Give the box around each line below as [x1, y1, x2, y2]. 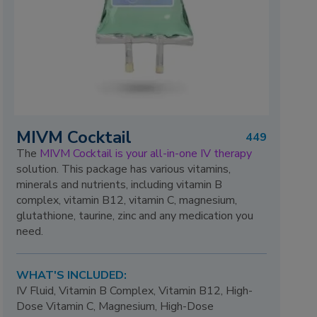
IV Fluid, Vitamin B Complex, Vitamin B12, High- [16, 282, 253, 299]
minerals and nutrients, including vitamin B [16, 177, 223, 193]
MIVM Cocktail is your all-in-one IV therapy [40, 146, 253, 162]
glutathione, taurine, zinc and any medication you [16, 208, 254, 224]
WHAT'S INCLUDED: [16, 267, 127, 283]
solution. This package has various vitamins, [16, 161, 231, 178]
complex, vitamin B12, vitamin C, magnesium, [16, 192, 238, 209]
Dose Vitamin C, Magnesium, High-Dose [16, 298, 214, 314]
